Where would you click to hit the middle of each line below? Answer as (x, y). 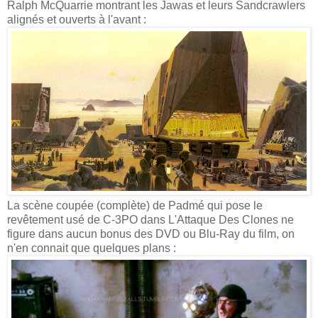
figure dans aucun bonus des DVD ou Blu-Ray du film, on (151, 234)
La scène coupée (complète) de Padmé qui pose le (135, 206)
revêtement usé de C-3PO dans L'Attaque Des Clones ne (150, 220)
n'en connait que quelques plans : (92, 248)
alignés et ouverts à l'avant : (77, 20)
